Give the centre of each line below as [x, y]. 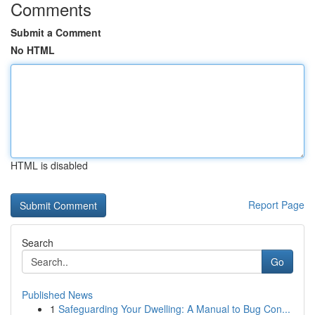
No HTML [33, 50]
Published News [57, 295]
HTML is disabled [49, 165]
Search [38, 243]
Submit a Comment [56, 32]
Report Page [276, 205]
